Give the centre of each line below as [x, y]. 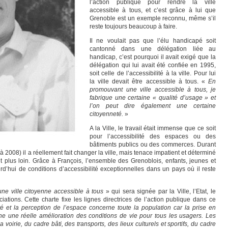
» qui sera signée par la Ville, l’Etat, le [160, 191]
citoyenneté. [107, 114]
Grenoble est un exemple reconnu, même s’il [153, 18]
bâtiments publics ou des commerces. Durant [153, 145]
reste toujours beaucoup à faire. [133, 26]
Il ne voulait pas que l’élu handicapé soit [153, 41]
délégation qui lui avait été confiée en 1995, [153, 65]
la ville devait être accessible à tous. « [149, 81]
